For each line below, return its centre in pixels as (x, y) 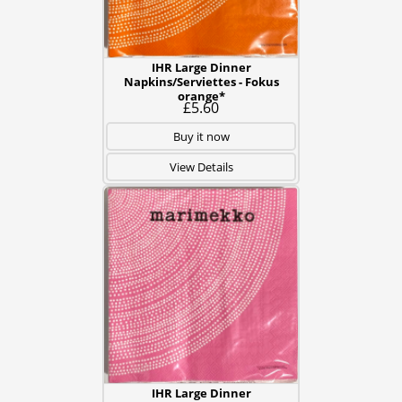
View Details (201, 167)
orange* (201, 96)
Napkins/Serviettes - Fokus (201, 82)
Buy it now (201, 136)
